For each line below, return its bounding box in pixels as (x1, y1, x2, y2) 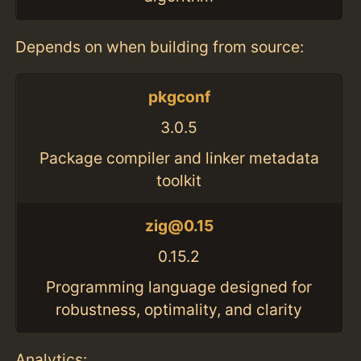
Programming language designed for (46, 276, 313, 297)
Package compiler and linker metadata (39, 147, 319, 168)
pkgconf (147, 87, 210, 107)
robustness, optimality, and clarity (56, 299, 303, 319)
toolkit (156, 170, 202, 190)
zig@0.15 (144, 216, 214, 236)
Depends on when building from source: (15, 36, 305, 56)
